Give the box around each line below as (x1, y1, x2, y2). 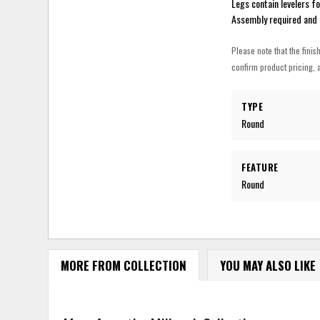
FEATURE (241, 159, 279, 174)
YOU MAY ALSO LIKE (219, 256, 316, 274)
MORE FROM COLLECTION (60, 256, 186, 274)
